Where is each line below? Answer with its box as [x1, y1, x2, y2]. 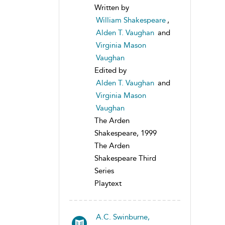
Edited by [94, 66, 127, 75]
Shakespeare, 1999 [94, 129, 157, 138]
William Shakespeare [96, 16, 166, 25]
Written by [94, 3, 129, 13]
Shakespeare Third [94, 154, 156, 163]
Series [94, 166, 114, 176]
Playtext [94, 179, 122, 188]
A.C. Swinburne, [96, 212, 150, 222]
